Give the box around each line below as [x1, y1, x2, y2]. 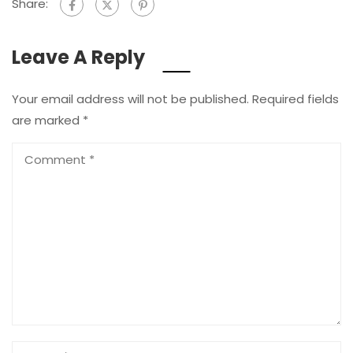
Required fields [252, 90, 339, 107]
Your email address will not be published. [12, 90, 249, 107]
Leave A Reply [12, 43, 145, 70]
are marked [12, 111, 83, 128]
